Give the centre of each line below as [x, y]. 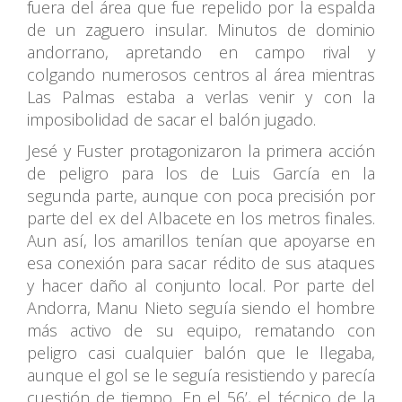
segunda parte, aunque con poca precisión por [201, 195]
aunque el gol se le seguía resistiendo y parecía [201, 375]
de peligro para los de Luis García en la [201, 173]
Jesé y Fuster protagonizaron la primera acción [201, 150]
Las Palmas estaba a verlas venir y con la [201, 96]
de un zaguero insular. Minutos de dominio [201, 29]
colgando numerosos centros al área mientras [201, 74]
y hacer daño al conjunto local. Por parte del [201, 285]
